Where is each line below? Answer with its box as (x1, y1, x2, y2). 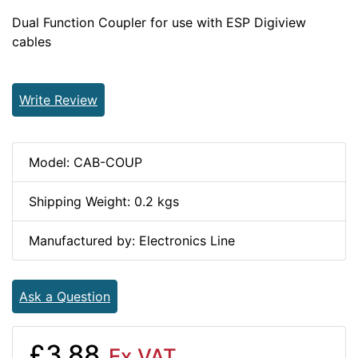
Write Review (19, 92, 97, 108)
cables (12, 34, 51, 50)
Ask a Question (19, 288, 110, 304)
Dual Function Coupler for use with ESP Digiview (12, 14, 306, 30)
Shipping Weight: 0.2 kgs (29, 193, 179, 209)
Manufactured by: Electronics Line (29, 233, 235, 249)
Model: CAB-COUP (29, 154, 142, 170)
